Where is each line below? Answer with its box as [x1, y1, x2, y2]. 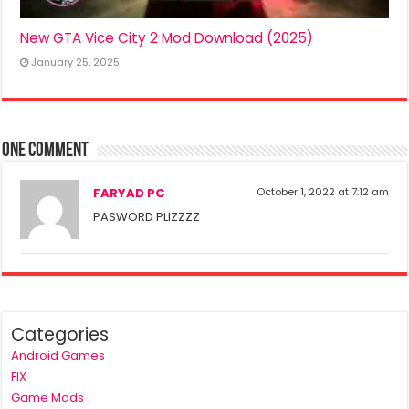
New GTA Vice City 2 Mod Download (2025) [20, 27, 314, 47]
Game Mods [11, 388, 85, 406]
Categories [11, 321, 110, 347]
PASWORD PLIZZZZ [93, 207, 201, 225]
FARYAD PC [93, 184, 165, 202]
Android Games [11, 346, 106, 364]
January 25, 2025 [31, 54, 121, 69]
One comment [2, 140, 89, 162]
